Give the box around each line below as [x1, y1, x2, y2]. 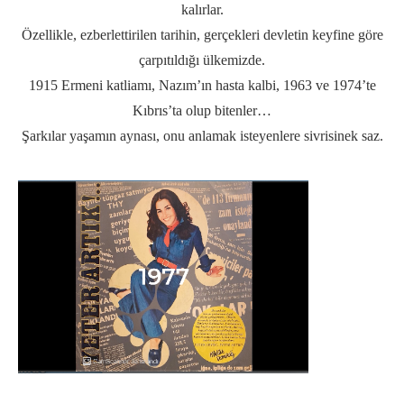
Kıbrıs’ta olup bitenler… [133, 102, 271, 118]
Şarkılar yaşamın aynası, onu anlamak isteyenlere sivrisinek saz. [21, 127, 383, 143]
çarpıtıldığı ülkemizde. [139, 51, 265, 68]
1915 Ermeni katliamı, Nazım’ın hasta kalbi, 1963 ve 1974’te [28, 77, 376, 93]
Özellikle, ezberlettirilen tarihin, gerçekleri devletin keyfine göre [21, 26, 383, 42]
